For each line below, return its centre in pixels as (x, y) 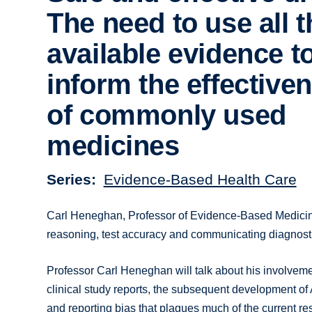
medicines (113, 146)
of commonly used (166, 115)
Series (69, 179)
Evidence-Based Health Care (200, 179)
